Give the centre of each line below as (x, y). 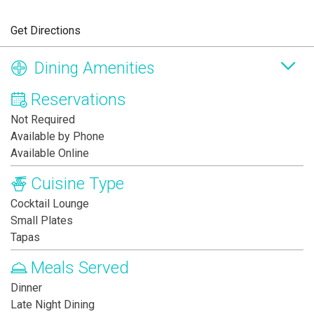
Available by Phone (57, 137)
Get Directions (46, 31)
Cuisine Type (77, 184)
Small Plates (42, 221)
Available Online (50, 153)
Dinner (26, 288)
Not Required (43, 120)
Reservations (78, 100)
